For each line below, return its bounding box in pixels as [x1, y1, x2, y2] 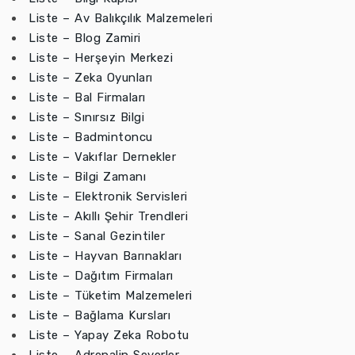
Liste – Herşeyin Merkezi [29, 51, 173, 65]
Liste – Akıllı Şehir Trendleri [29, 209, 188, 223]
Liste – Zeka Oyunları [29, 71, 153, 85]
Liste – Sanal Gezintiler [29, 229, 165, 243]
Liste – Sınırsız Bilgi [29, 110, 144, 124]
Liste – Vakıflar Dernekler [29, 150, 176, 164]
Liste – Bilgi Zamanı [29, 170, 146, 184]
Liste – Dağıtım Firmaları [29, 269, 174, 283]
